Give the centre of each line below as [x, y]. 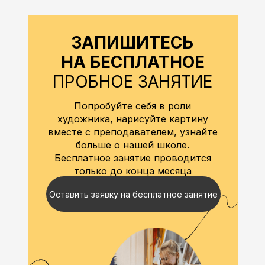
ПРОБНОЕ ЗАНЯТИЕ [132, 82]
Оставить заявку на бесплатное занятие [133, 194]
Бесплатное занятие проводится [132, 158]
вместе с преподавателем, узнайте [132, 132]
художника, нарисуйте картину [132, 119]
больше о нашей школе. [132, 145]
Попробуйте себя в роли [132, 106]
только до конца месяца [132, 171]
